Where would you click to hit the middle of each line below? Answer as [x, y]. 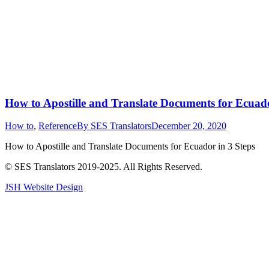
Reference [58, 126]
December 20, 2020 [189, 126]
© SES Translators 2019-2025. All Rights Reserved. [104, 167]
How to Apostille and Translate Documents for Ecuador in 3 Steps [130, 147]
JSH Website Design [44, 187]
